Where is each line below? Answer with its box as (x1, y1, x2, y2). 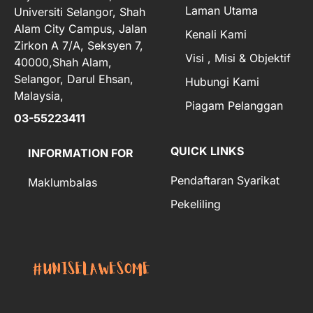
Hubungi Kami (185, 75, 259, 89)
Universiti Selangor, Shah (14, 4, 145, 19)
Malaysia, (14, 88, 64, 103)
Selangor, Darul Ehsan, (14, 71, 133, 86)
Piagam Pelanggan (185, 99, 283, 113)
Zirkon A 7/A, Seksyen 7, (14, 38, 143, 52)
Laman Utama (185, 3, 258, 18)
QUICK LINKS (170, 143, 244, 158)
